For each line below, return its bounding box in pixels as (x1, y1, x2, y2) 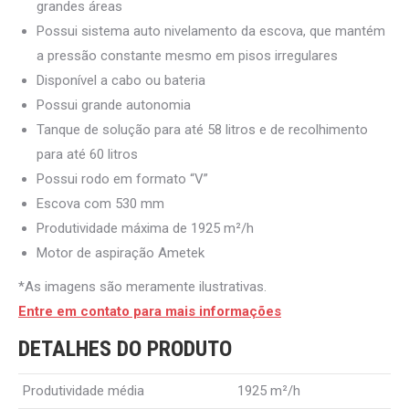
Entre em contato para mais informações (18, 302, 281, 320)
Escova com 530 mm (37, 194, 164, 212)
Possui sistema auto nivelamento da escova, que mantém (37, 22, 385, 39)
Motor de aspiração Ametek (37, 244, 204, 261)
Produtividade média (23, 382, 144, 399)
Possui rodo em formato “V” (37, 170, 208, 187)
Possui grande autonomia (37, 96, 191, 113)
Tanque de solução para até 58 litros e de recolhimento (37, 121, 368, 138)
